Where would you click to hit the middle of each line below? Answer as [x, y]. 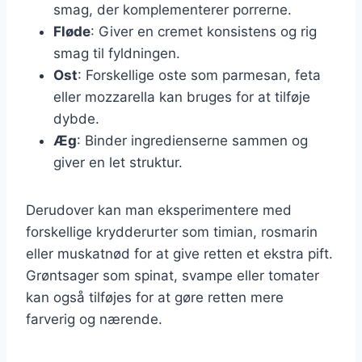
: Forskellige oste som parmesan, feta [199, 75]
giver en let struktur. [118, 162]
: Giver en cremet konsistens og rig [204, 31]
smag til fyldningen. [117, 53]
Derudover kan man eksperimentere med [159, 210]
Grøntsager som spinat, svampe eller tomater [173, 275]
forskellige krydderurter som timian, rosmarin [172, 232]
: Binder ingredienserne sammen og [192, 140]
